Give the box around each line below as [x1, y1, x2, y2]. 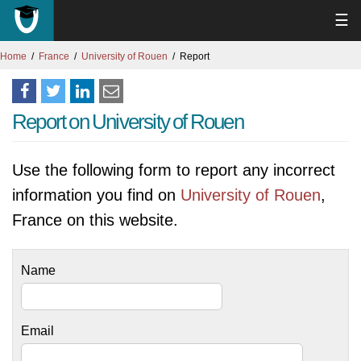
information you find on [12, 186, 180, 204]
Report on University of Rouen [12, 110, 243, 134]
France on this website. [12, 211, 178, 229]
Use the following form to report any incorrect [12, 161, 335, 179]
